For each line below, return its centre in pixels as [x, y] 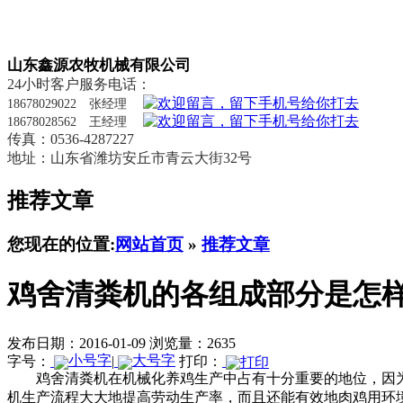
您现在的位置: [61, 244]
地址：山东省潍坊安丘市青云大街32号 [130, 157]
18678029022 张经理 [73, 103]
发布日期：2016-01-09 [76, 343]
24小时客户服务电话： [79, 84]
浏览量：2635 [193, 343]
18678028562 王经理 [73, 121]
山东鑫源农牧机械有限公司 [99, 65]
